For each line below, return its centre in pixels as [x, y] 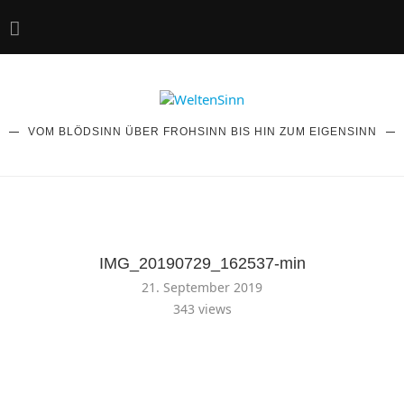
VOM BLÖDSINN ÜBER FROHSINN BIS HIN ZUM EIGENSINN [202, 132]
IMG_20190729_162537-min [202, 263]
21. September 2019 [202, 287]
